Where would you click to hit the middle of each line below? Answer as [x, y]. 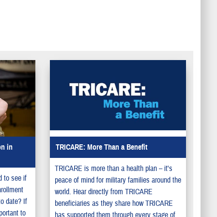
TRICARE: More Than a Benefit [101, 147]
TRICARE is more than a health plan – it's [113, 169]
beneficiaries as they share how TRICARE [114, 204]
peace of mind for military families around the [118, 180]
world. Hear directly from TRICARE [103, 192]
